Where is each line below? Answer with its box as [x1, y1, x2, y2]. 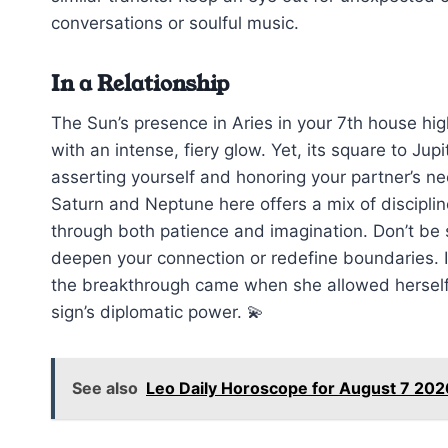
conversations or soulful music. [51, 12, 299, 33]
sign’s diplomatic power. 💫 [51, 302, 264, 323]
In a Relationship [51, 68, 229, 99]
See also [72, 378, 138, 399]
